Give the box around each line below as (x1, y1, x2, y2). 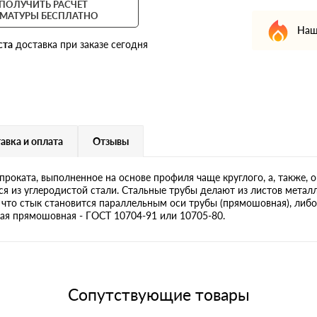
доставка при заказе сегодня (13, 38, 149, 50)
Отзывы (93, 134, 129, 147)
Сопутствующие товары (67, 284, 250, 304)
